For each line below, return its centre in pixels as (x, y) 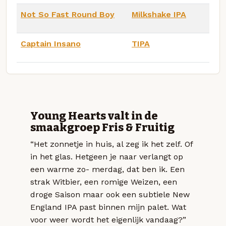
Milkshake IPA (159, 14)
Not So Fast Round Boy (68, 14)
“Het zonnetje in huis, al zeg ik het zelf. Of (111, 144)
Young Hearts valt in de (94, 116)
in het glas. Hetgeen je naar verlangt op (107, 157)
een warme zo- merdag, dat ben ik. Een (107, 169)
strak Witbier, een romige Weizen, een (104, 182)
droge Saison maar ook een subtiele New (110, 195)
